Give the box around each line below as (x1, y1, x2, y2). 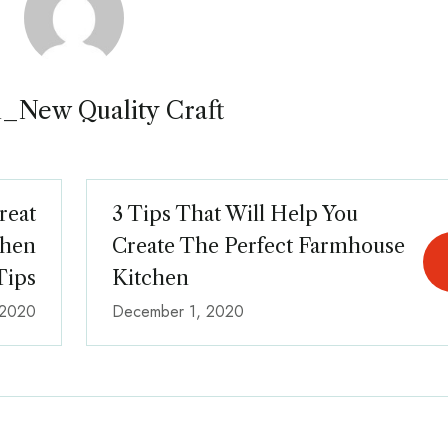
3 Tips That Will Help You (112, 201, 358, 226)
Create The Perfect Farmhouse (112, 233, 405, 258)
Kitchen (112, 265, 189, 290)
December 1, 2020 (112, 299, 244, 323)
